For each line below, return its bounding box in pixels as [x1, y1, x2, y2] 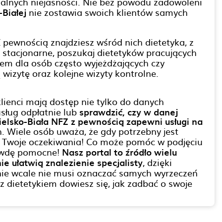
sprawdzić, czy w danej [79, 105, 178, 118]
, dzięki [143, 156, 172, 169]
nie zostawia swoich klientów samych [26, 5, 188, 19]
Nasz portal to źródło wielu [62, 145, 177, 159]
